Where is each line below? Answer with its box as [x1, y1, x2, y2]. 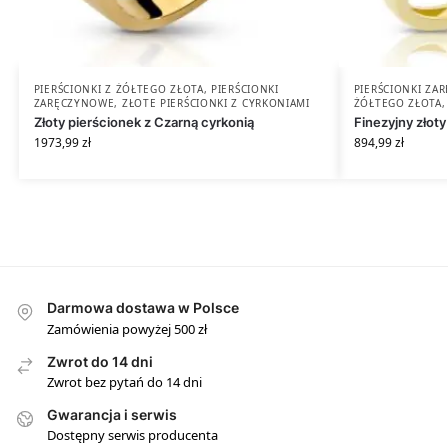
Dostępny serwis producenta [47, 426, 218, 445]
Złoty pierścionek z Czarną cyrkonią [33, 114, 254, 131]
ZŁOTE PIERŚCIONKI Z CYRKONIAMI [121, 96, 310, 111]
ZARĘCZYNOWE [33, 96, 115, 111]
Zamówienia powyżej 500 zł [47, 319, 207, 338]
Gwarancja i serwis [47, 405, 177, 423]
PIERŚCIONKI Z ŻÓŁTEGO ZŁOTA [33, 82, 204, 97]
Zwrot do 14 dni [47, 352, 153, 370]
